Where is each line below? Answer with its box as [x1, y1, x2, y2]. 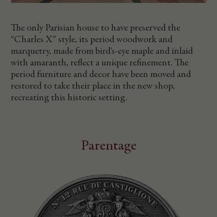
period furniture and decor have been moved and [11, 69, 191, 79]
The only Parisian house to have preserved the [11, 23, 181, 33]
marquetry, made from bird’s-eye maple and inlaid [11, 46, 193, 56]
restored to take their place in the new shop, [11, 81, 175, 91]
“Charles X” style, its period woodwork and [11, 34, 173, 45]
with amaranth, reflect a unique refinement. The [11, 58, 189, 68]
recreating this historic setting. [11, 93, 128, 103]
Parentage [80, 139, 137, 154]
